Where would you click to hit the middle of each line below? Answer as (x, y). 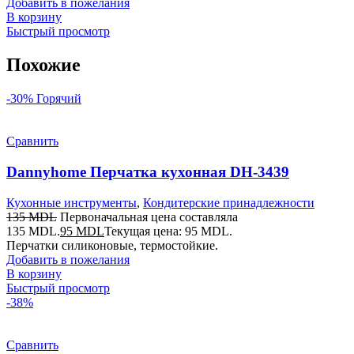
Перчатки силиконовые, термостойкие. (112, 245)
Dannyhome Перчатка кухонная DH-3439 (148, 171)
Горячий (59, 99)
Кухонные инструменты (72, 202)
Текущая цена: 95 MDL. (168, 231)
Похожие (43, 65)
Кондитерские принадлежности (229, 202)
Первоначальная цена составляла (149, 217)
